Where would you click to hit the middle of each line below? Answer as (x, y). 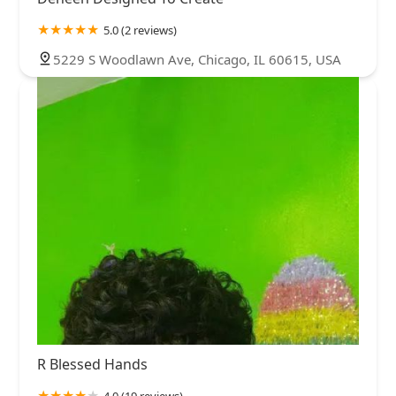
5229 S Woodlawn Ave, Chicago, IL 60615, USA (197, 59)
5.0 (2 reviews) (140, 30)
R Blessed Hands (92, 365)
